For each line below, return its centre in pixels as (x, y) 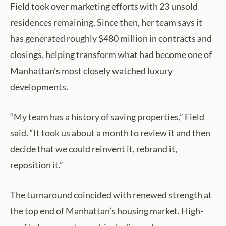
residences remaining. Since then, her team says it (106, 22)
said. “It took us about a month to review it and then (110, 133)
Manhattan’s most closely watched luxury (91, 71)
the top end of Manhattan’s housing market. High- (107, 211)
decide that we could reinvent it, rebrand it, (94, 149)
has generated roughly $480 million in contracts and (111, 39)
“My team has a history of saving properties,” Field (107, 117)
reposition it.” (37, 165)
